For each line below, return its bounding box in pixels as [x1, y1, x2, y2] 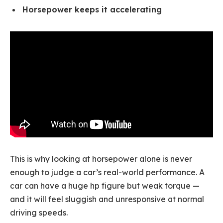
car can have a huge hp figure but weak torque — [10, 180, 200, 191]
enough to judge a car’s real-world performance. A [10, 167, 205, 177]
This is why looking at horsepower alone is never [10, 153, 192, 164]
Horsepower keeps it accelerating [22, 4, 162, 15]
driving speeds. [10, 207, 68, 218]
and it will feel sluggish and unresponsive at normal [10, 194, 204, 204]
